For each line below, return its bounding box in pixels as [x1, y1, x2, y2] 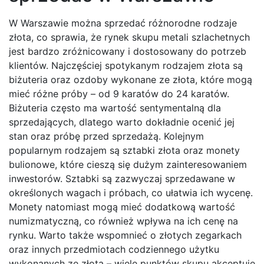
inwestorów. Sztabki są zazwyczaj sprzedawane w [9, 173, 235, 185]
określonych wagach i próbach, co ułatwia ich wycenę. [9, 187, 253, 199]
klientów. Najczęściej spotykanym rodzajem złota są [9, 60, 243, 72]
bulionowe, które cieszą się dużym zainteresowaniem [9, 159, 247, 171]
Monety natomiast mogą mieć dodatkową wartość [9, 201, 235, 213]
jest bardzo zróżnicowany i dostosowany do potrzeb [9, 45, 246, 58]
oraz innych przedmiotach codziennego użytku [9, 243, 219, 256]
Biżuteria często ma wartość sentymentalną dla [9, 102, 221, 114]
